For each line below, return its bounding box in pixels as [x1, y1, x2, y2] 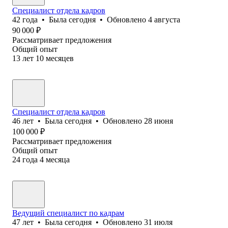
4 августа [148, 15, 180, 24]
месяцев [46, 53, 74, 63]
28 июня [144, 116, 173, 125]
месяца [46, 155, 70, 164]
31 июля [144, 217, 173, 226]
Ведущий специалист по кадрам [12, 208, 124, 217]
